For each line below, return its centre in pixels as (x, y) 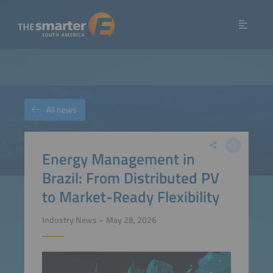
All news (62, 110)
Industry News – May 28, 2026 (99, 220)
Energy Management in (118, 158)
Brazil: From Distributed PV (130, 177)
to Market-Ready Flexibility (130, 196)
